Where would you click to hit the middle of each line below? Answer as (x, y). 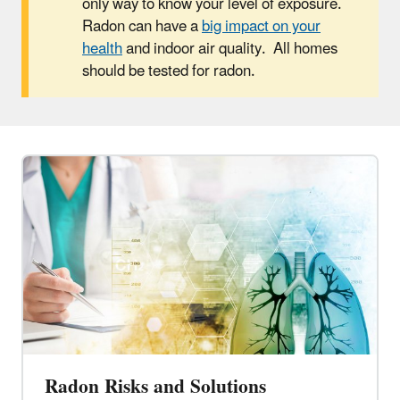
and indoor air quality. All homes (230, 49)
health (102, 49)
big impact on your (261, 26)
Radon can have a (142, 26)
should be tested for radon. (169, 71)
